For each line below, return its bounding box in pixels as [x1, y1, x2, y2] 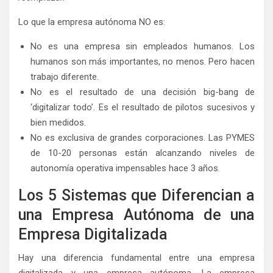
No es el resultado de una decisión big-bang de [30, 87, 255, 98]
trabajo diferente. [30, 71, 99, 83]
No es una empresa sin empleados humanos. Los [30, 41, 255, 52]
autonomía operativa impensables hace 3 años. [30, 163, 220, 174]
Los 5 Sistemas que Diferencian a [18, 186, 255, 205]
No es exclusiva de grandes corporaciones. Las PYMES [30, 132, 255, 144]
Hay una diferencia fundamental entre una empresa [18, 252, 255, 264]
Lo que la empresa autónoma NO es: [18, 16, 165, 28]
